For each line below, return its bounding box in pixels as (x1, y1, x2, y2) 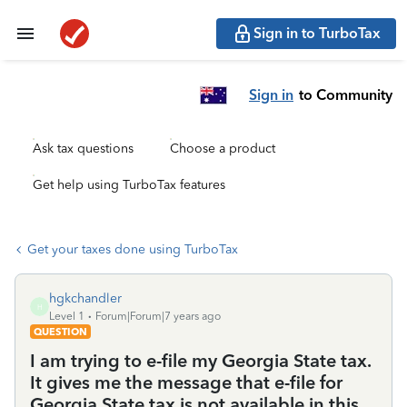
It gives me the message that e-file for (30, 372, 342, 393)
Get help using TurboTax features (33, 177, 225, 193)
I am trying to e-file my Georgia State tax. (30, 350, 371, 372)
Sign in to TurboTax (253, 25, 381, 42)
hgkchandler (49, 291, 122, 306)
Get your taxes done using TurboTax (27, 242, 238, 257)
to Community (299, 85, 392, 104)
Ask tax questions (33, 141, 134, 156)
